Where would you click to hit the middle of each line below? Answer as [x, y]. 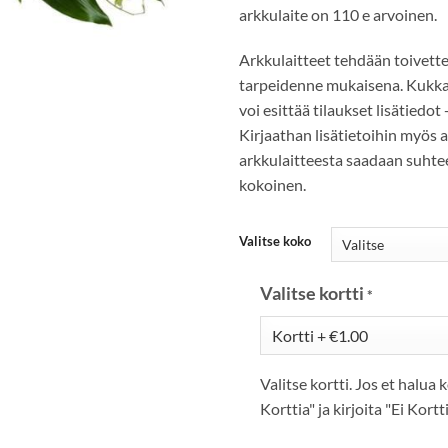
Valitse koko [275, 241]
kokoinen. [272, 185]
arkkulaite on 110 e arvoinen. [338, 14]
